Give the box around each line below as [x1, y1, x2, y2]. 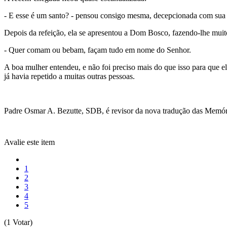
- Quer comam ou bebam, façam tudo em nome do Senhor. [4, 45, 193, 54]
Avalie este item [4, 137, 55, 146]
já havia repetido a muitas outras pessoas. [4, 71, 135, 81]
